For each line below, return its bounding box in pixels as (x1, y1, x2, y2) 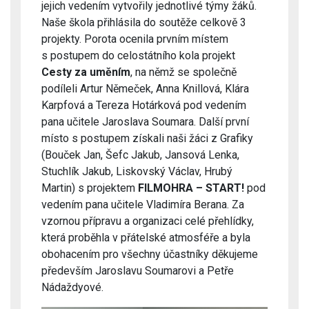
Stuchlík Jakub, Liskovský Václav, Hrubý (41, 165, 232, 178)
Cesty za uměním (41, 66, 130, 79)
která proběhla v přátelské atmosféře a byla (41, 231, 250, 244)
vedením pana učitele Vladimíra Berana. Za (41, 198, 244, 211)
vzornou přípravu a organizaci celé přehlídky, (41, 215, 254, 228)
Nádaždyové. (41, 281, 106, 294)
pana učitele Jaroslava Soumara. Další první (41, 115, 249, 128)
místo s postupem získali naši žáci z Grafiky (41, 132, 253, 145)
